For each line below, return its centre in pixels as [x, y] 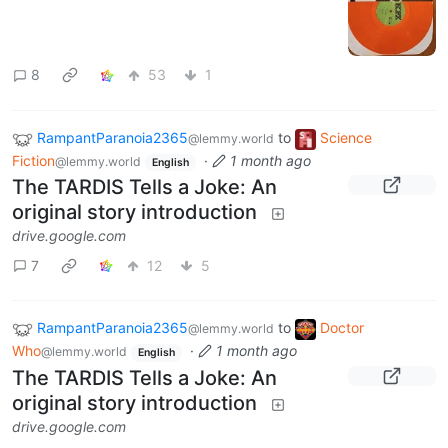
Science [346, 137]
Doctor [342, 328]
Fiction [33, 160]
